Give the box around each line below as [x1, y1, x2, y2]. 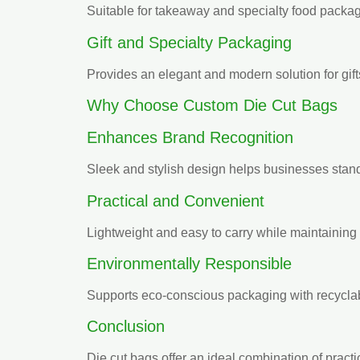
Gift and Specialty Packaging [87, 33, 292, 51]
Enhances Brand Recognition [87, 129, 293, 147]
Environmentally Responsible [87, 254, 292, 272]
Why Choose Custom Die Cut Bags [87, 96, 337, 115]
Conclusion [87, 317, 165, 336]
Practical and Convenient [87, 191, 264, 210]
